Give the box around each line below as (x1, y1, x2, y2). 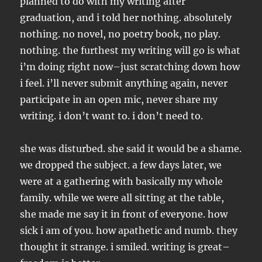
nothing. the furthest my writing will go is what (20, 44, 241, 57)
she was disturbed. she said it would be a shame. (20, 143, 242, 155)
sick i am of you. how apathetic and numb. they (20, 225, 238, 237)
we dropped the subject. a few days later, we (20, 159, 222, 171)
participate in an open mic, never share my (20, 94, 218, 106)
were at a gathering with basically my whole (20, 175, 223, 188)
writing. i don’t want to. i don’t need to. (20, 110, 204, 122)
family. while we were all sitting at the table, (20, 192, 225, 204)
